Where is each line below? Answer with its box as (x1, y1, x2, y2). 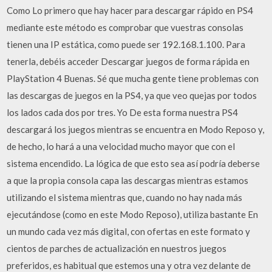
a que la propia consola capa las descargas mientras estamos (7, 174, 249, 186)
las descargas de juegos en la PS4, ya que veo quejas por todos (7, 89, 257, 101)
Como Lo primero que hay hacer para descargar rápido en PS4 (7, 4, 254, 16)
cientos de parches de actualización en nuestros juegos (7, 242, 227, 254)
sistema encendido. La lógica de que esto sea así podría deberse (7, 157, 260, 169)
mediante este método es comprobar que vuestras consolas (7, 21, 244, 33)
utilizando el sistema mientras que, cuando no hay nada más (7, 191, 243, 203)
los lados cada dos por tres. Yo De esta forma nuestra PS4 (7, 106, 239, 118)
